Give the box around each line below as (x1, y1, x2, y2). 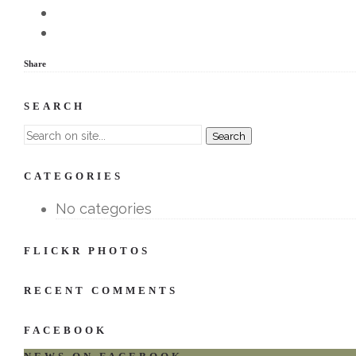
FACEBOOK (24, 324, 107, 337)
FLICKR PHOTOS (24, 245, 150, 257)
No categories (56, 200, 152, 218)
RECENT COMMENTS (24, 284, 178, 297)
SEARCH (24, 100, 85, 113)
